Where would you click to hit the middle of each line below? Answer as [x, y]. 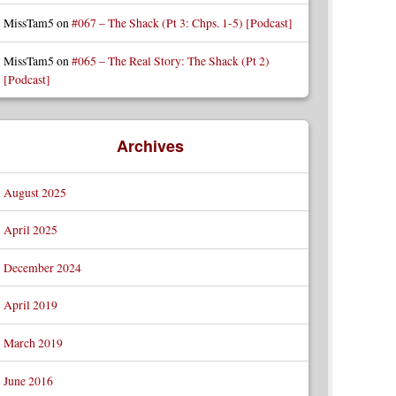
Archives [150, 146]
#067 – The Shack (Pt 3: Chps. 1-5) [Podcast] [182, 23]
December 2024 [42, 267]
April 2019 [30, 305]
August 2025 [34, 192]
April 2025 [30, 230]
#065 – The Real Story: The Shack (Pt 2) [170, 60]
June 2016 [28, 380]
